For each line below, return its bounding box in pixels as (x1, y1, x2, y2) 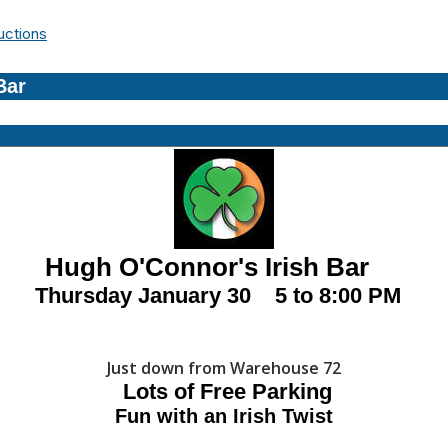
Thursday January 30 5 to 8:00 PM (35, 283, 413, 309)
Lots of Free (116, 379, 252, 405)
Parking (251, 379, 332, 405)
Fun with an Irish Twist (115, 405, 333, 428)
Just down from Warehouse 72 (107, 357, 341, 380)
